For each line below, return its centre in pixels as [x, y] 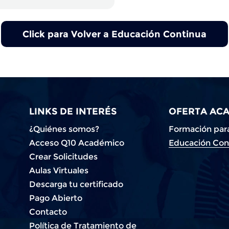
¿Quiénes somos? [64, 129]
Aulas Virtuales [59, 170]
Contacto [48, 211]
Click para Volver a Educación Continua [114, 34]
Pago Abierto [56, 198]
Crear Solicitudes [64, 156]
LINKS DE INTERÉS [73, 111]
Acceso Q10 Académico [77, 142]
